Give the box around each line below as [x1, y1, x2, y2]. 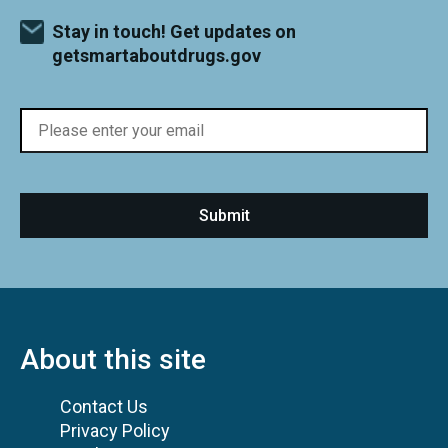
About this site [20, 343, 206, 377]
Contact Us [60, 396, 148, 418]
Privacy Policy [60, 420, 170, 442]
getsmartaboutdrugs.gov [52, 45, 261, 67]
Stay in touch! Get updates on [52, 21, 296, 43]
